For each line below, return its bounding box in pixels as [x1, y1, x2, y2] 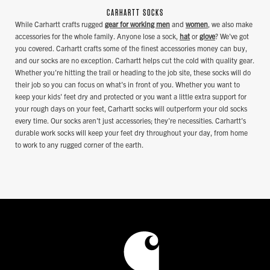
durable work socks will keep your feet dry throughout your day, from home [15, 128, 248, 137]
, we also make [208, 19, 253, 29]
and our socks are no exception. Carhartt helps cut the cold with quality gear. [15, 55, 254, 65]
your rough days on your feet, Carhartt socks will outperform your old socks [15, 104, 247, 113]
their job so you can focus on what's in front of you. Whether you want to [15, 80, 240, 89]
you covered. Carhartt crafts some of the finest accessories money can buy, [15, 43, 247, 53]
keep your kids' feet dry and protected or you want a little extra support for [15, 92, 246, 101]
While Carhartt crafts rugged [15, 19, 105, 29]
